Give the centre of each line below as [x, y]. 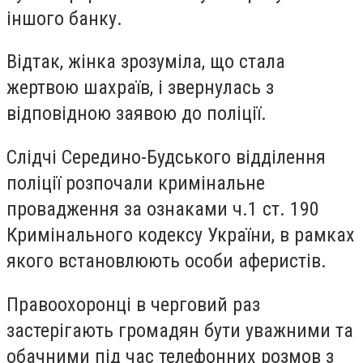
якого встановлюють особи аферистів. [167, 261]
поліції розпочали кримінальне [136, 183]
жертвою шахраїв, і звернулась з [140, 88]
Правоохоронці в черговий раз [133, 304]
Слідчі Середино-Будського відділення [166, 157]
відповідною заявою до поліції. [137, 114]
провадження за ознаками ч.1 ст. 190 [163, 209]
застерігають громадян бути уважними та [180, 330]
